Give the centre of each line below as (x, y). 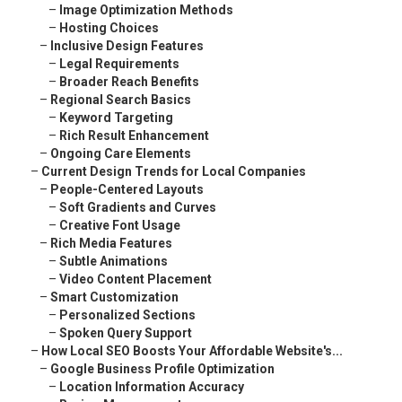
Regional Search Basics (121, 100)
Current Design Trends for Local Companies (174, 172)
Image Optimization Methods (146, 10)
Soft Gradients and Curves (138, 208)
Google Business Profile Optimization (162, 369)
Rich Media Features (111, 244)
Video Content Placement (135, 280)
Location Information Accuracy (152, 387)
